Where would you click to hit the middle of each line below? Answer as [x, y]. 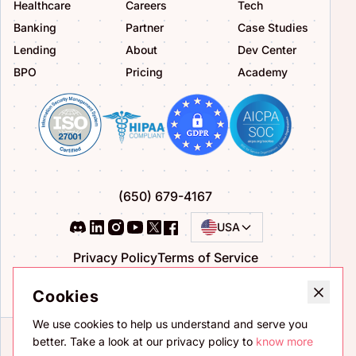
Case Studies [273, 27]
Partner [145, 27]
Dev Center [267, 49]
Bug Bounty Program [165, 289]
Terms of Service [207, 258]
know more [284, 341]
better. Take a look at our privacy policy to [144, 341]
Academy [263, 72]
